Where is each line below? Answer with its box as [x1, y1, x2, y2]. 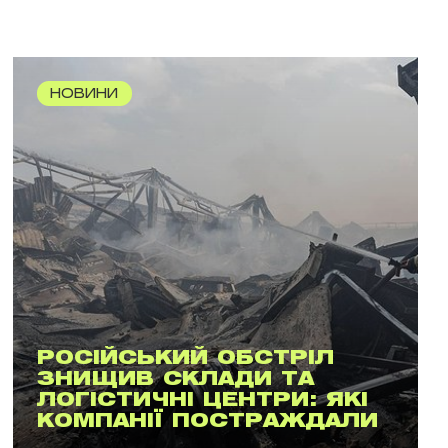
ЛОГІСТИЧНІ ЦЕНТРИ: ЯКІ [36, 392, 368, 409]
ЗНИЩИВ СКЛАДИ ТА [36, 371, 314, 388]
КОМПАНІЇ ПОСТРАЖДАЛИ [36, 413, 378, 430]
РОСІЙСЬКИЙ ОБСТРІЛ [36, 350, 334, 367]
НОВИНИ [50, 87, 119, 101]
